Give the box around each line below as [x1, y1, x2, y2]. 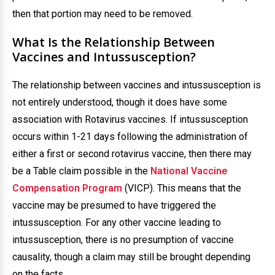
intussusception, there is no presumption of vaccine [12, 234, 234, 246]
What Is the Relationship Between [12, 34, 215, 50]
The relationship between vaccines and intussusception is [12, 79, 261, 91]
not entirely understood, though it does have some [12, 96, 227, 108]
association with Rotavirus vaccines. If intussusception [12, 114, 248, 125]
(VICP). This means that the [122, 182, 241, 194]
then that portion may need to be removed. [12, 8, 193, 20]
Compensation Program [12, 182, 122, 194]
